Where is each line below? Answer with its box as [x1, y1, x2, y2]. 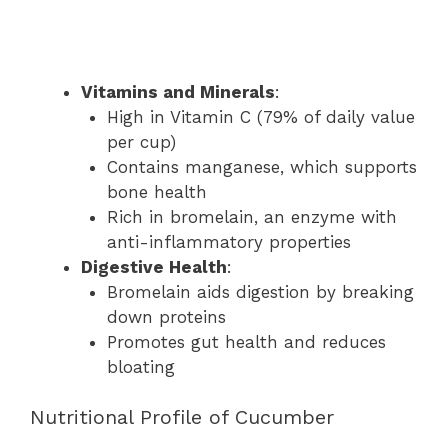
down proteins [106, 306, 226, 327]
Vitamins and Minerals [81, 81, 275, 102]
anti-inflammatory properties [106, 231, 351, 252]
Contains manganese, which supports [106, 156, 417, 177]
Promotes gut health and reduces [106, 331, 386, 352]
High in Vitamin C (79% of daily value [106, 106, 415, 127]
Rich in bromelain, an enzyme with [106, 206, 397, 227]
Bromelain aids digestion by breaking [106, 281, 414, 302]
